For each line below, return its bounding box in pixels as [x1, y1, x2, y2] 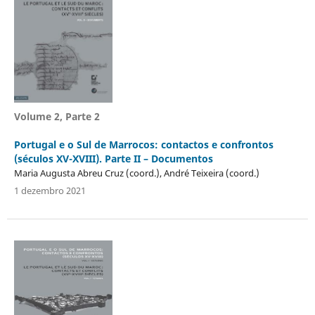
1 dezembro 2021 [13, 184, 86, 197]
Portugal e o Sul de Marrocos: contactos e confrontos [13, 137, 274, 151]
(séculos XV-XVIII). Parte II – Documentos [13, 151, 213, 165]
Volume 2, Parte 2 [13, 109, 100, 123]
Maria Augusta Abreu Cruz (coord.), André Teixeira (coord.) [13, 166, 259, 179]
